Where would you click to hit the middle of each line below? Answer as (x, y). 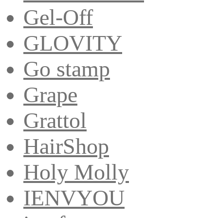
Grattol (55, 120)
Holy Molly (76, 172)
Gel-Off (58, 17)
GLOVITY (73, 43)
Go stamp (67, 69)
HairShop (66, 146)
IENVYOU (74, 198)
